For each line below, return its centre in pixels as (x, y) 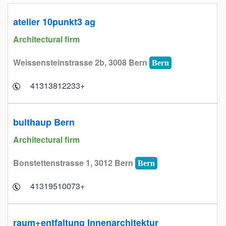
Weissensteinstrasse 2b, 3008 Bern (81, 62)
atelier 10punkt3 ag (54, 22)
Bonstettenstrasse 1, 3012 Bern (74, 163)
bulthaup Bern (44, 122)
